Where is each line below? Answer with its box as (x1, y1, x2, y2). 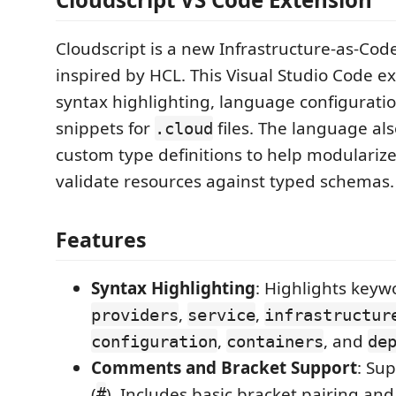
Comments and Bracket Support (91, 355, 357, 379)
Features (56, 225, 147, 254)
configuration (91, 331, 217, 351)
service (187, 304, 255, 324)
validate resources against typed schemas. (56, 170, 394, 193)
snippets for (56, 117, 155, 140)
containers (226, 331, 324, 351)
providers (91, 304, 179, 324)
